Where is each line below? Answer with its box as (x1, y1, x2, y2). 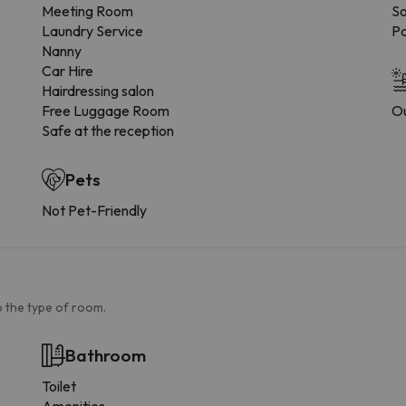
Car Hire (41, 62, 93, 81)
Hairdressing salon (41, 82, 154, 101)
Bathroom (64, 344, 146, 367)
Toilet (41, 377, 76, 396)
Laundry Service (41, 22, 143, 41)
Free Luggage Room (41, 101, 169, 121)
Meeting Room (41, 2, 133, 21)
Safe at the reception (41, 121, 174, 140)
